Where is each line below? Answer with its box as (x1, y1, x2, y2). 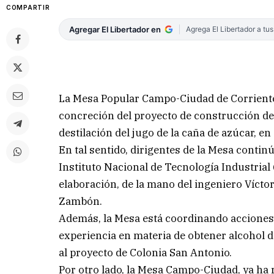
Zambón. (59, 194, 103, 209)
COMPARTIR (6, 4, 50, 11)
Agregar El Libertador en (69, 24, 161, 34)
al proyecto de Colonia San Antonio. (59, 246, 232, 260)
